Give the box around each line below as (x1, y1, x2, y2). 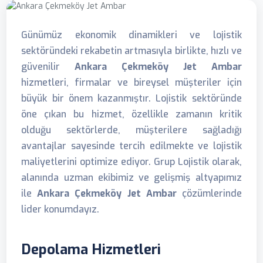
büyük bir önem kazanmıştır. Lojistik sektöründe (21, 92, 242, 105)
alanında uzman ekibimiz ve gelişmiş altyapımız (21, 171, 242, 184)
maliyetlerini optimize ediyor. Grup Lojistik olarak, (21, 156, 242, 168)
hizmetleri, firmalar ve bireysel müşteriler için (21, 76, 242, 89)
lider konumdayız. (21, 203, 100, 216)
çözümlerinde (176, 187, 242, 200)
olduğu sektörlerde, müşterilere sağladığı (21, 124, 242, 137)
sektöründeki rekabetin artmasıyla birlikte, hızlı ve (21, 45, 242, 58)
